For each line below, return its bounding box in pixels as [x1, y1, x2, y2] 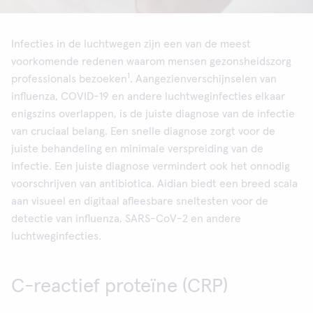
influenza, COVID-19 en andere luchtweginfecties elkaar [11, 91, 285, 102]
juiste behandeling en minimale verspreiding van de [11, 143, 263, 154]
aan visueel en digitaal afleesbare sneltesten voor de [11, 196, 268, 207]
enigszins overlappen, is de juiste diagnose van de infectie [11, 108, 295, 119]
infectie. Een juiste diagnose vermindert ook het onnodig [11, 161, 290, 172]
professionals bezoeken [11, 73, 127, 85]
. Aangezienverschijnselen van [130, 73, 277, 85]
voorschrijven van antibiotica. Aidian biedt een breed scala [11, 178, 298, 189]
